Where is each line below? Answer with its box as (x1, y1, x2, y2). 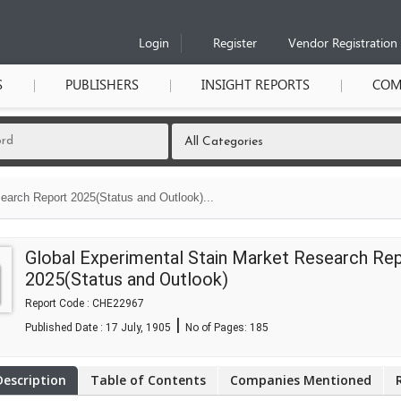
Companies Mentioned (230, 371, 371, 388)
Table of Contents (90, 371, 206, 388)
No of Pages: (185, 321, 250, 334)
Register (213, 36, 257, 53)
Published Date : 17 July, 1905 (25, 321, 171, 334)
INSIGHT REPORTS (201, 77, 310, 95)
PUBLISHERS (65, 77, 139, 95)
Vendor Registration (288, 36, 397, 53)
